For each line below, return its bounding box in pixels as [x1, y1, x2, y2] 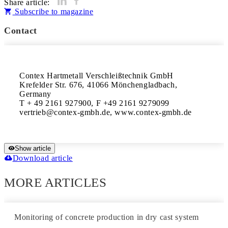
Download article [12, 154, 73, 162]
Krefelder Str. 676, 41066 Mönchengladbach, [19, 80, 178, 89]
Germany [19, 90, 54, 98]
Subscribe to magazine [12, 7, 94, 16]
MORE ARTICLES [4, 176, 107, 189]
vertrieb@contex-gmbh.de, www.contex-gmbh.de [19, 108, 192, 117]
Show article [15, 145, 51, 152]
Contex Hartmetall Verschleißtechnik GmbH [19, 71, 174, 80]
